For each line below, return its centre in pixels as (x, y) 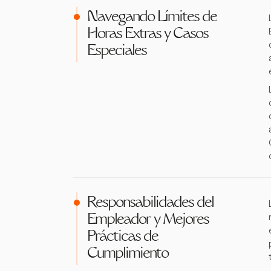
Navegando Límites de (152, 18)
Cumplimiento (128, 254)
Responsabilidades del (150, 203)
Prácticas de (122, 237)
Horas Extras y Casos (148, 34)
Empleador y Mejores (148, 220)
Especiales (117, 51)
